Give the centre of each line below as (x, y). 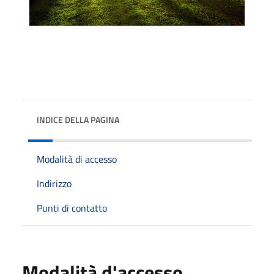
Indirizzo (54, 183)
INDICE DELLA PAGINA (78, 119)
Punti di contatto (72, 208)
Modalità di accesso (77, 159)
